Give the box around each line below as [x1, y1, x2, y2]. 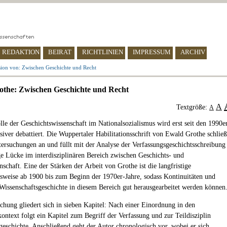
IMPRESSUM [133, 48, 171, 56]
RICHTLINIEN [82, 48, 123, 56]
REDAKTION [2, 48, 40, 56]
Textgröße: [176, 103, 209, 111]
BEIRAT [48, 48, 71, 56]
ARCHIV [180, 48, 205, 56]
